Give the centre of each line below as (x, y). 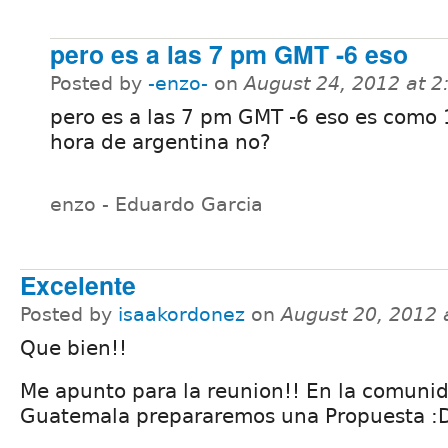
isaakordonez (181, 314)
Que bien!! (73, 347)
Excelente (78, 284)
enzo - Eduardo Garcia (156, 205)
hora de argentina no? (160, 141)
